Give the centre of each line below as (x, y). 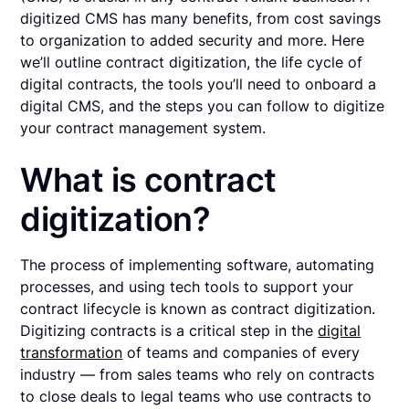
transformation (72, 353)
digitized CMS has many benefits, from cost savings (201, 19)
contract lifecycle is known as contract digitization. (198, 309)
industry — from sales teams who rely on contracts (198, 375)
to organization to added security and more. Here (193, 41)
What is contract (148, 180)
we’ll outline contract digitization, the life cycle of (192, 63)
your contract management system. (146, 128)
